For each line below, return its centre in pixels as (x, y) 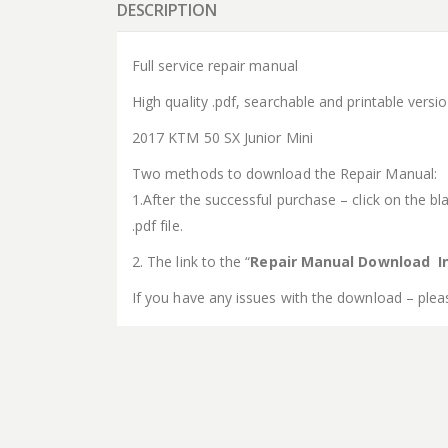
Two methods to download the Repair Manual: (284, 173)
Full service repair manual (215, 65)
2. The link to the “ (191, 261)
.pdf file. (157, 225)
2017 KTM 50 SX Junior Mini (222, 137)
